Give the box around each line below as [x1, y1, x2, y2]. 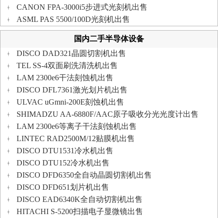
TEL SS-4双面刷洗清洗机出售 [17, 61, 118, 70]
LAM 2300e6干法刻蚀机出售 [17, 73, 113, 82]
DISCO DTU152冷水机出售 [17, 159, 109, 167]
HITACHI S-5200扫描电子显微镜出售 [17, 207, 143, 216]
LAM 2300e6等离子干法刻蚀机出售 [17, 122, 137, 130]
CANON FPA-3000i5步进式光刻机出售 [17, 3, 147, 11]
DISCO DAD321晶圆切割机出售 [17, 49, 126, 57]
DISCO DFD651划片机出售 [17, 183, 109, 191]
